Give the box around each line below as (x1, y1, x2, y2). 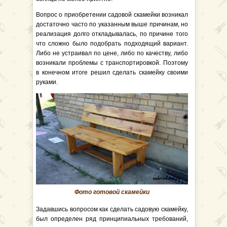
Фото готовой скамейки (74, 188, 149, 196)
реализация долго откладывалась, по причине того (36, 30, 188, 37)
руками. (36, 79, 58, 86)
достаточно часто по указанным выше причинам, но (36, 21, 188, 28)
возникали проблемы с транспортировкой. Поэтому (36, 59, 188, 66)
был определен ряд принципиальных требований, (36, 215, 188, 222)
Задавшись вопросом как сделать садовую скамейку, (36, 206, 188, 213)
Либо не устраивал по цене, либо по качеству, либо (36, 50, 188, 57)
